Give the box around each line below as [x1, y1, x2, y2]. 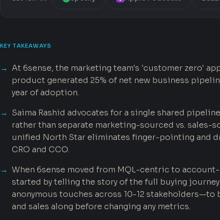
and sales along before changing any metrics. [12, 201, 191, 212]
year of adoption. [12, 87, 79, 98]
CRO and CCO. [12, 144, 69, 155]
